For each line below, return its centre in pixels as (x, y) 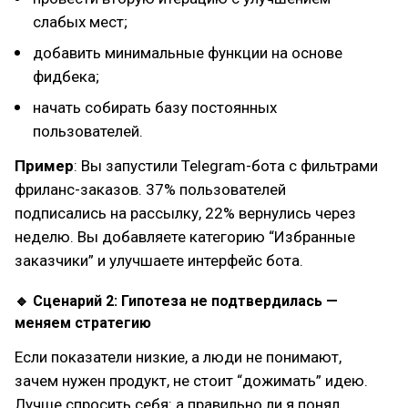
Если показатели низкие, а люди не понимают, (178, 357)
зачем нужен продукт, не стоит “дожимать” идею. (191, 380)
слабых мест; (80, 21)
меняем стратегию (83, 322)
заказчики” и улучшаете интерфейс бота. (159, 260)
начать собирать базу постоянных (155, 107)
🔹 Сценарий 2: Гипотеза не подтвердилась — (176, 301)
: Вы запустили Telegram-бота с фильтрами (226, 165)
